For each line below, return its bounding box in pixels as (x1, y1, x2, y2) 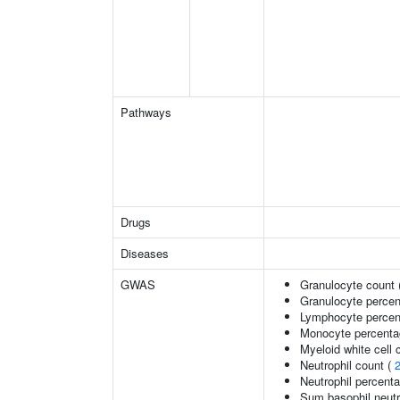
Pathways (121, 104, 171, 121)
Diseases (121, 245, 169, 262)
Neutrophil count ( (300, 356, 395, 373)
